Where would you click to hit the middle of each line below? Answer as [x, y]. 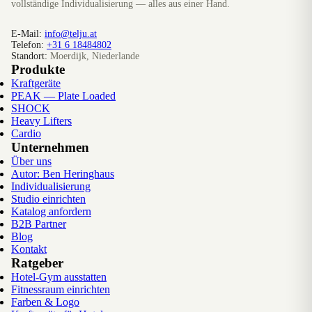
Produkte [38, 69]
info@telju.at [71, 33]
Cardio [26, 133]
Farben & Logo [45, 302]
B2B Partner [39, 224]
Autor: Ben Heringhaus [63, 173]
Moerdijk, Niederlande [93, 56]
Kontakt [29, 249]
